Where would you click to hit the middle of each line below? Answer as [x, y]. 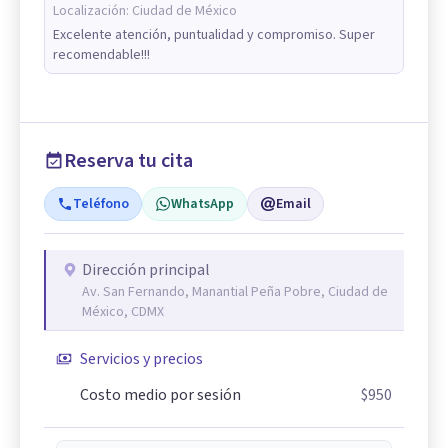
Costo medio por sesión [160, 395]
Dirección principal [146, 270]
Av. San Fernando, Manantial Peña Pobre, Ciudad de [235, 292]
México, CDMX [123, 312]
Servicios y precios [141, 359]
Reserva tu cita [128, 161]
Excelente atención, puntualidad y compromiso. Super [214, 35]
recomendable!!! [101, 55]
